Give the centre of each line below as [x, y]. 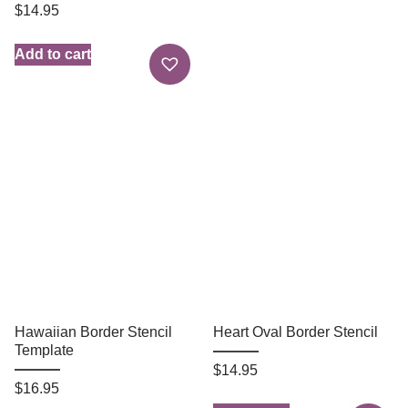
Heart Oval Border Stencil [296, 332]
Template [44, 351]
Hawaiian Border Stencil [93, 332]
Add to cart [53, 55]
